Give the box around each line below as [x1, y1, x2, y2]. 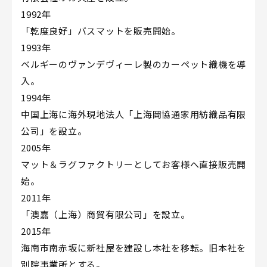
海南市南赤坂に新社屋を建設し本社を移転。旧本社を [21, 241, 246, 254]
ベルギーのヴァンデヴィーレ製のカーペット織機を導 [21, 57, 246, 70]
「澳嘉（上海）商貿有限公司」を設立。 [21, 207, 190, 221]
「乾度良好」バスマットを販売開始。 [21, 24, 181, 37]
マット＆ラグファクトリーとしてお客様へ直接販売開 [21, 157, 246, 170]
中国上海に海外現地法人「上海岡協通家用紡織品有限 [21, 107, 246, 120]
